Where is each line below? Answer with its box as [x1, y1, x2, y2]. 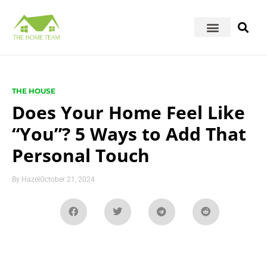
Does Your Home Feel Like [12, 100, 245, 125]
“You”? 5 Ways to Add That [12, 121, 246, 146]
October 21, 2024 [40, 175, 95, 184]
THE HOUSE [12, 86, 55, 95]
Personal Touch [12, 142, 150, 167]
